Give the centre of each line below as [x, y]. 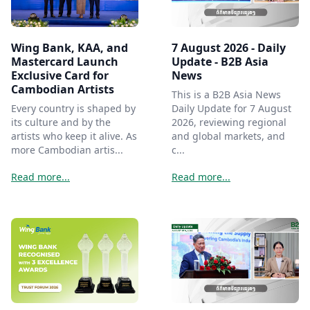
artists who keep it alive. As [74, 136]
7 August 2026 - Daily [229, 48]
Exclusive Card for [60, 76]
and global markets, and [228, 136]
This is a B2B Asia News [226, 95]
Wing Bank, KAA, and [70, 48]
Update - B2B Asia [220, 62]
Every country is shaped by [73, 109]
